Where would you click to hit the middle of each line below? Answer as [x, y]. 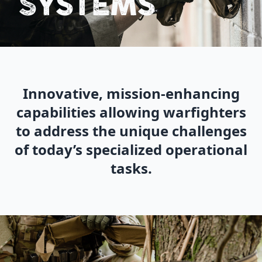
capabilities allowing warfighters [131, 112]
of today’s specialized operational [131, 149]
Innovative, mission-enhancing [131, 93]
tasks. [131, 168]
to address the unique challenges [131, 131]
